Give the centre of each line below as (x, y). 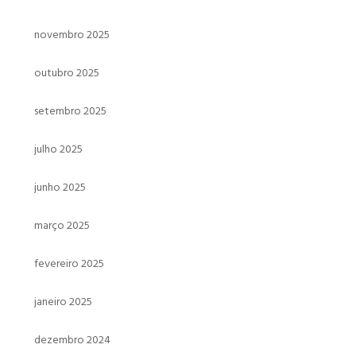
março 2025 (62, 226)
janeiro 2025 (63, 302)
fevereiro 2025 (69, 264)
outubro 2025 (66, 73)
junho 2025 (60, 188)
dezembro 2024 (72, 340)
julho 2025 (58, 149)
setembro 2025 (70, 111)
